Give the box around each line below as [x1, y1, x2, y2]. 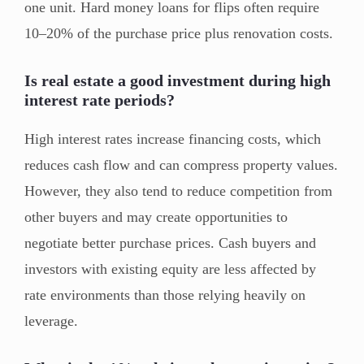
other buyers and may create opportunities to [24, 208, 288, 225]
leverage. [24, 312, 78, 329]
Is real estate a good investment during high [24, 71, 331, 89]
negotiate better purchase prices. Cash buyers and [24, 234, 316, 251]
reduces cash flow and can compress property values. [24, 156, 338, 173]
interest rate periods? [24, 90, 175, 109]
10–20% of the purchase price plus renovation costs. [24, 24, 333, 41]
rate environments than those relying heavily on [24, 286, 305, 303]
